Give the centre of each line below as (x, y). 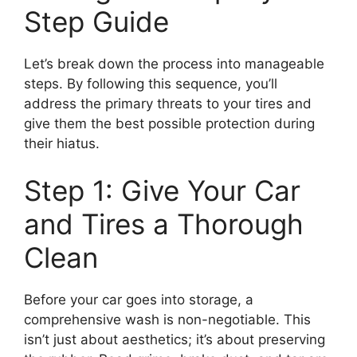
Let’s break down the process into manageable (174, 63)
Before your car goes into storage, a (139, 300)
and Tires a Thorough (164, 224)
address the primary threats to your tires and (168, 103)
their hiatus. (62, 143)
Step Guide (96, 21)
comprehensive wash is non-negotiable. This (167, 320)
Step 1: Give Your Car (162, 190)
